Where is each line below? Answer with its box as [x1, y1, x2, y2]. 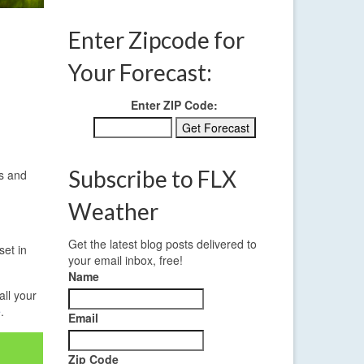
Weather [67, 197, 158, 226]
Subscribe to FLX [67, 165, 236, 193]
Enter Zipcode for [67, 26, 245, 54]
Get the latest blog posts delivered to [67, 236, 257, 253]
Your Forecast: [67, 58, 212, 87]
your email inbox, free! [67, 252, 183, 269]
